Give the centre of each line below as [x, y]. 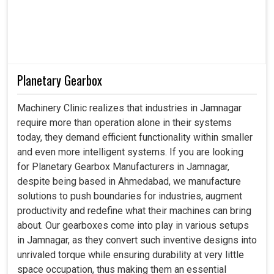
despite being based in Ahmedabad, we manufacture [129, 181]
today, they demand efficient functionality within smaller [135, 137]
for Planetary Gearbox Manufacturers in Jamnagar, [123, 166]
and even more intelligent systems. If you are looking [130, 152]
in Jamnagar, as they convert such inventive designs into [137, 240]
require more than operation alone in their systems [124, 122]
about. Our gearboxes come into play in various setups [133, 225]
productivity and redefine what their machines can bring [134, 210]
